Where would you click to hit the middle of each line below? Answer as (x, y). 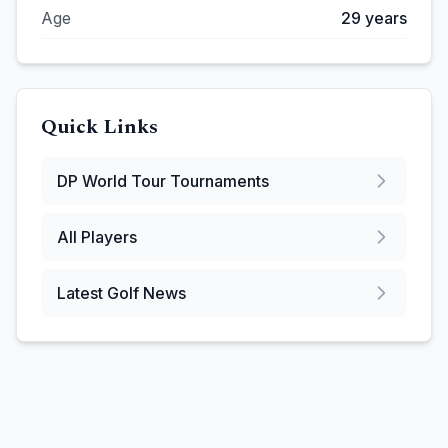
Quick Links (99, 127)
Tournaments (217, 181)
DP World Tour (111, 181)
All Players (97, 237)
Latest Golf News (121, 293)
